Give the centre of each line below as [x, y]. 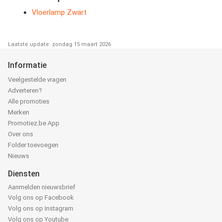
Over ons [21, 134]
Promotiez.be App [34, 123]
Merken [19, 112]
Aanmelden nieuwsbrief [42, 187]
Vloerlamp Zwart [59, 13]
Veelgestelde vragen [37, 80]
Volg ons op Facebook [41, 198]
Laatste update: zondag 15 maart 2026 [59, 45]
